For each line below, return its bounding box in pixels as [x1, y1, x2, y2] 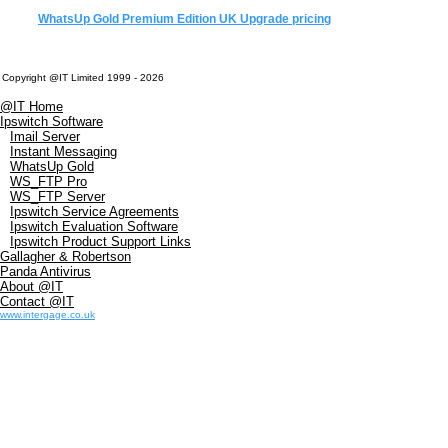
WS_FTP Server [10, 189, 105, 204]
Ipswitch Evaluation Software [10, 219, 178, 234]
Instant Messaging [10, 144, 117, 159]
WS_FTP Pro [10, 174, 87, 189]
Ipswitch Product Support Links [10, 234, 191, 249]
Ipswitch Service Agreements [10, 204, 179, 219]
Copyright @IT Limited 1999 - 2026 [2, 72, 164, 83]
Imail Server [10, 129, 80, 144]
